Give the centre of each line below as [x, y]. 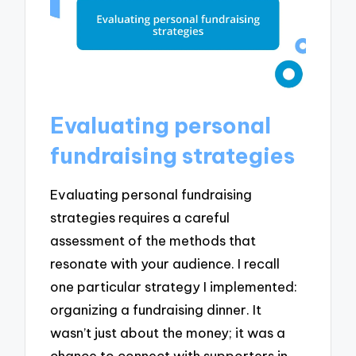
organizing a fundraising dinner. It [156, 310]
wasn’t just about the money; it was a [168, 333]
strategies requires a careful [140, 218]
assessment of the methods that [153, 241]
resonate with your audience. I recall [165, 264]
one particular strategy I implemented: [174, 287]
